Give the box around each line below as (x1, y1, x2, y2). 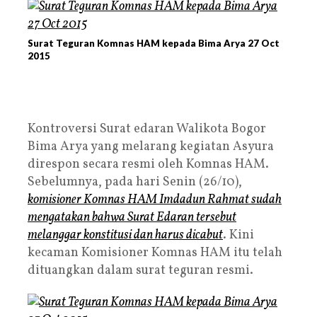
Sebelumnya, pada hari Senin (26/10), (28, 173, 242, 191)
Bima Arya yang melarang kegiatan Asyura (28, 137, 274, 156)
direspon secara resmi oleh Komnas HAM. (28, 155, 269, 173)
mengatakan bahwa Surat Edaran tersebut (28, 208, 236, 226)
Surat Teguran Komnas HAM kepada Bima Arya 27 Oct (28, 37, 279, 49)
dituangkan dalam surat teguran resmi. (28, 261, 253, 279)
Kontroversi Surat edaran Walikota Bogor (28, 120, 266, 138)
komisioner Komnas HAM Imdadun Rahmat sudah (28, 190, 282, 209)
